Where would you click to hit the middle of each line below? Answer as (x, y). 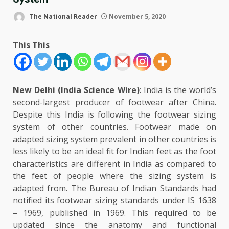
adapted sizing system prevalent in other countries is (114, 139)
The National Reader (63, 16)
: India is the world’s (178, 90)
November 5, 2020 (136, 16)
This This (31, 45)
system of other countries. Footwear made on (114, 127)
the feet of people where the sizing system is (114, 176)
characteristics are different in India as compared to (114, 164)
